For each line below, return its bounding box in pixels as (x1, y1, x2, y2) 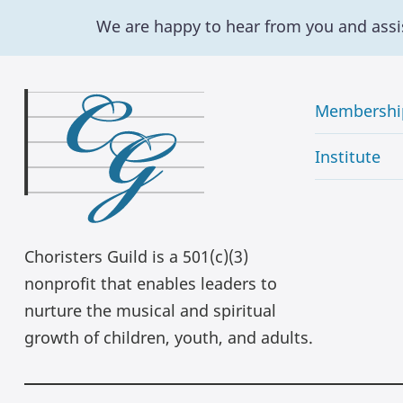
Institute (314, 146, 381, 168)
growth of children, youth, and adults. (24, 326, 313, 348)
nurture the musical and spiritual (24, 299, 276, 321)
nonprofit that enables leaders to (24, 272, 277, 294)
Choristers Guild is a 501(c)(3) (24, 245, 248, 267)
